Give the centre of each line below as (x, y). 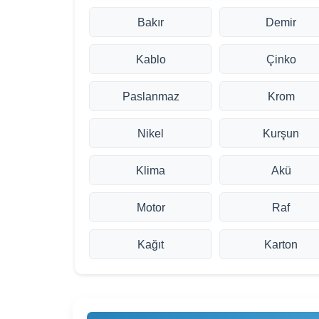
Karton (281, 245)
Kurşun (281, 134)
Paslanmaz (151, 96)
